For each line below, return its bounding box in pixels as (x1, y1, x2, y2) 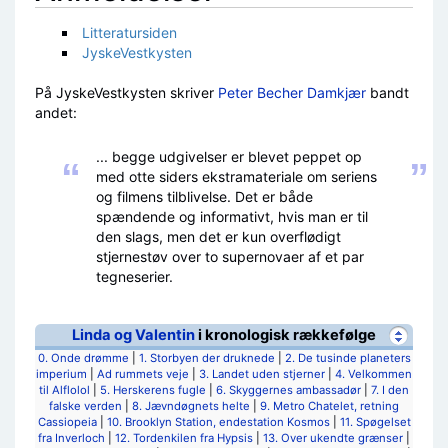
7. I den (371, 383, 409, 398)
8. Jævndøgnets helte (132, 399, 250, 414)
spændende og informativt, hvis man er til (96, 208, 368, 226)
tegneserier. (96, 268, 173, 286)
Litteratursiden (81, 24, 177, 42)
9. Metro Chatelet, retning (260, 399, 399, 414)
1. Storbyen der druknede (138, 351, 275, 366)
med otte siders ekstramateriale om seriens (96, 168, 377, 186)
